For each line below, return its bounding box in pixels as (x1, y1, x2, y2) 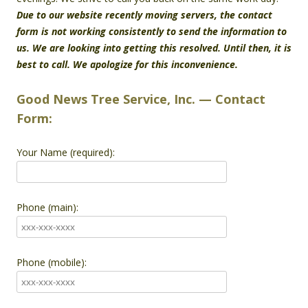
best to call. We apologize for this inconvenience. (16, 57, 241, 71)
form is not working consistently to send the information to (16, 24, 287, 38)
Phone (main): (16, 200, 78, 214)
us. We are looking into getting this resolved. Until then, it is (16, 41, 291, 54)
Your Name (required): (16, 145, 115, 159)
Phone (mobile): (16, 255, 87, 269)
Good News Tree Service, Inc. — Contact (16, 90, 265, 107)
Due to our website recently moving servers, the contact (16, 8, 272, 21)
